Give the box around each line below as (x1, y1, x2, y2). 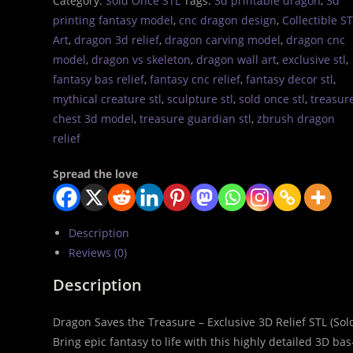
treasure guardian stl (139, 111, 252, 126)
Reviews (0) (69, 245, 128, 260)
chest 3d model (53, 111, 135, 126)
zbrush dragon (257, 111, 336, 126)
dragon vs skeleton (91, 52, 191, 67)
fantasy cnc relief (150, 72, 241, 87)
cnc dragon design (179, 13, 277, 28)
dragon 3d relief (74, 32, 160, 47)
